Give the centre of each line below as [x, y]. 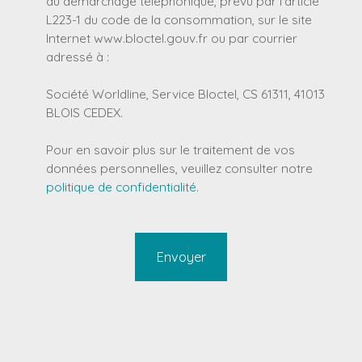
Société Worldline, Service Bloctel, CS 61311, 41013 [185, 94]
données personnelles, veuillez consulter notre [179, 168]
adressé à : [78, 57]
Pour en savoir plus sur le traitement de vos [170, 150]
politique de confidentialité [121, 187]
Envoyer [181, 257]
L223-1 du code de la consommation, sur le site [179, 20]
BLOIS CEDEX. [84, 113]
